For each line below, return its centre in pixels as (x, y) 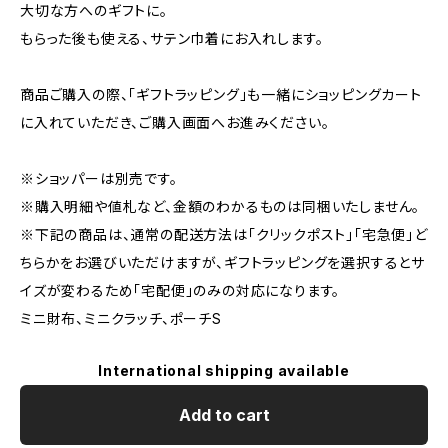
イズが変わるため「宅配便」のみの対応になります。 (180, 290)
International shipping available (224, 370)
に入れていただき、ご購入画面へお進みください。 (175, 122)
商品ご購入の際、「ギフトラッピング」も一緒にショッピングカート (221, 94)
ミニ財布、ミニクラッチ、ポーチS (121, 318)
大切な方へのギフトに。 (94, 10)
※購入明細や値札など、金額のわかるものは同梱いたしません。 (220, 206)
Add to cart (224, 415)
